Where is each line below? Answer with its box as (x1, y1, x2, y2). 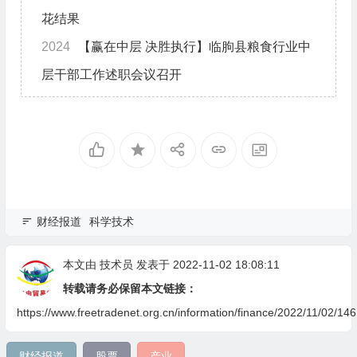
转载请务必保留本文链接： (62, 282, 197, 296)
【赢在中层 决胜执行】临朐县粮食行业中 (77, 40, 311, 54)
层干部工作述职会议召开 (41, 68, 182, 82)
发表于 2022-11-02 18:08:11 (132, 258, 280, 272)
